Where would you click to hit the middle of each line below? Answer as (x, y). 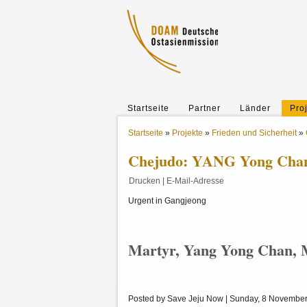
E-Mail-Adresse (195, 181)
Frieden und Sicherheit (254, 133)
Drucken (145, 181)
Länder (255, 108)
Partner (205, 108)
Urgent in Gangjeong (167, 201)
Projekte (187, 133)
